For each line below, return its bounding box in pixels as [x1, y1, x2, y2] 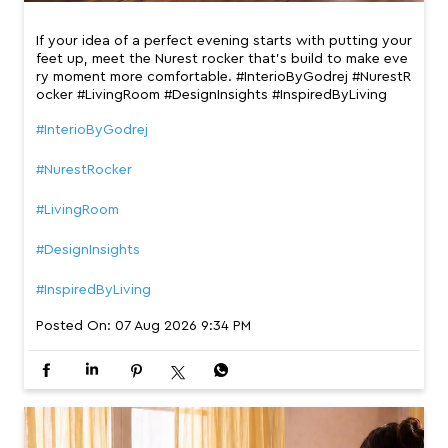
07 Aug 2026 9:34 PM [115, 319, 251, 334]
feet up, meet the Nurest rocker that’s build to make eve [36, 52, 408, 67]
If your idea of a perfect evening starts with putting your [36, 34, 412, 49]
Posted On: [36, 319, 111, 334]
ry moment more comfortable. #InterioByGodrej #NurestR [36, 70, 411, 85]
